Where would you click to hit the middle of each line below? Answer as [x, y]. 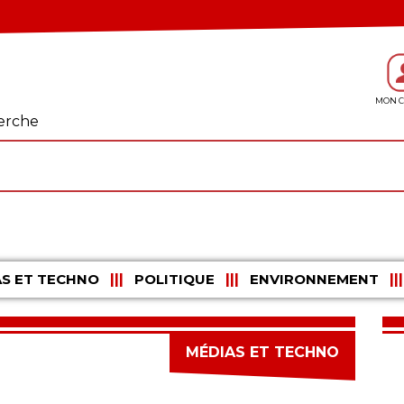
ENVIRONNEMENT [314, 280]
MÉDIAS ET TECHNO [262, 353]
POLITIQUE [174, 280]
